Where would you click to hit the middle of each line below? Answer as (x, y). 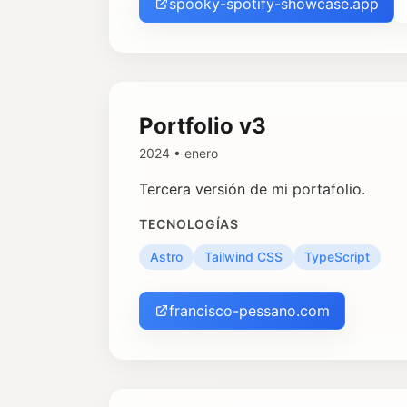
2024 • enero (179, 153)
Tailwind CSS (243, 257)
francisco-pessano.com (249, 311)
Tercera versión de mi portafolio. (252, 189)
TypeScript (337, 257)
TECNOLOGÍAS (189, 224)
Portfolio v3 (203, 126)
